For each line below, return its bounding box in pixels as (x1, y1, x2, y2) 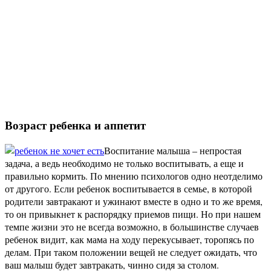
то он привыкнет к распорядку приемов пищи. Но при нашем (5, 207, 261, 221)
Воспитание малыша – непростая (104, 144, 241, 157)
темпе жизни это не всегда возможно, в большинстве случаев (5, 220, 259, 233)
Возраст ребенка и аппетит (5, 116, 146, 133)
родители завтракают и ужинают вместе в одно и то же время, (5, 195, 263, 208)
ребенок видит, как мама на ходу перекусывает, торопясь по (5, 233, 254, 246)
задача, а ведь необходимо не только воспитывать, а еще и (5, 157, 244, 170)
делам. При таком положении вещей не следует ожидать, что (5, 246, 257, 259)
